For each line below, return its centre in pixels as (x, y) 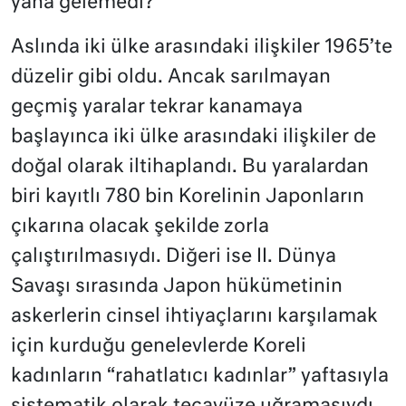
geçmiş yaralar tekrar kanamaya (157, 108)
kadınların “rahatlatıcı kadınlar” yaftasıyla (200, 377)
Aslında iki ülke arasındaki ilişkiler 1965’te (202, 48)
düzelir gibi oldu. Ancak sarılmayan (171, 78)
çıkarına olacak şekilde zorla (140, 227)
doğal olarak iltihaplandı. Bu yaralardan (190, 168)
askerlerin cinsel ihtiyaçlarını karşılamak (194, 317)
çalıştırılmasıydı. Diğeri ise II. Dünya (174, 257)
